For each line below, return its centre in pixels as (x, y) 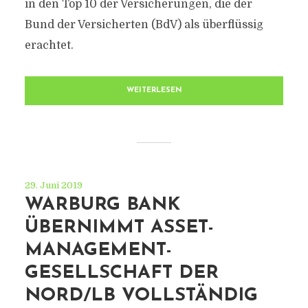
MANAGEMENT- (98, 251)
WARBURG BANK (102, 205)
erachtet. (49, 45)
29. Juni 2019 (53, 185)
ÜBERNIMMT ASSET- (119, 228)
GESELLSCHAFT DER (121, 273)
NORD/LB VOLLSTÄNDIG (141, 296)
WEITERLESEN (154, 90)
